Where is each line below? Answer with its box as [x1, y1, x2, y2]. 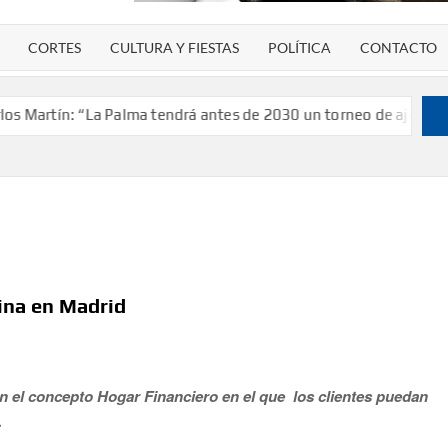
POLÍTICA [268, 39, 332, 57]
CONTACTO [360, 39, 438, 57]
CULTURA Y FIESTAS [110, 39, 240, 57]
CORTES [28, 39, 82, 57]
